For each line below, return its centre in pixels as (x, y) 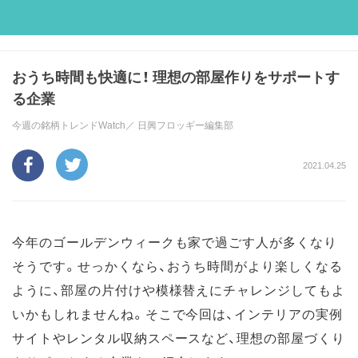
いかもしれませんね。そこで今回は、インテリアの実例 (177, 313)
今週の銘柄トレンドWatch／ (75, 125)
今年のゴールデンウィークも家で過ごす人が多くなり (175, 241)
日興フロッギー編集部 (185, 125)
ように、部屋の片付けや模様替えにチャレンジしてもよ (179, 289)
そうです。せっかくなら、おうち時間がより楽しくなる (177, 265)
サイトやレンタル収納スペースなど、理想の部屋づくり (179, 337)
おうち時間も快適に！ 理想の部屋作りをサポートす (176, 76)
